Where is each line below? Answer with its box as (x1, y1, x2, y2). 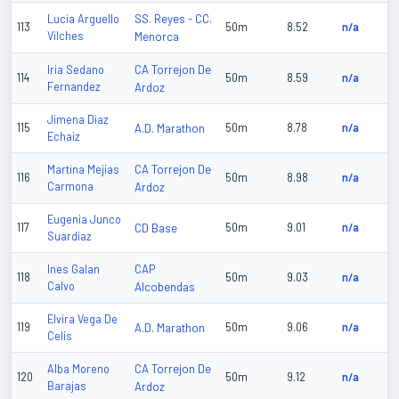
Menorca (134, 29, 179, 45)
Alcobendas (134, 280, 195, 295)
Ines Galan (47, 263, 100, 276)
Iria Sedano (47, 63, 104, 77)
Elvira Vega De (47, 313, 118, 326)
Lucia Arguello (47, 12, 119, 26)
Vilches (47, 29, 84, 43)
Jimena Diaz (47, 113, 109, 126)
